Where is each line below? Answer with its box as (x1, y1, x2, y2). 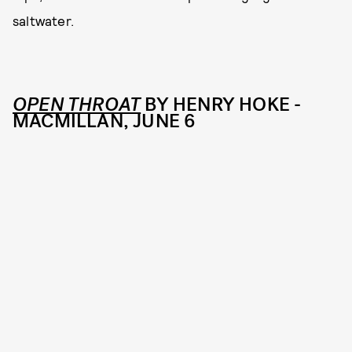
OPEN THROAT (13, 91, 141, 117)
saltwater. (13, 12, 74, 28)
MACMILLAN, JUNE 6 (13, 108, 196, 134)
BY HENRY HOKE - (141, 91, 302, 117)
